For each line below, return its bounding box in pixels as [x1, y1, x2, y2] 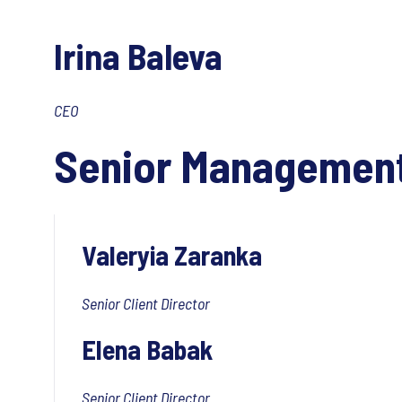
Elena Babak [82, 333, 213, 365]
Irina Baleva [54, 34, 223, 77]
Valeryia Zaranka [82, 239, 262, 271]
